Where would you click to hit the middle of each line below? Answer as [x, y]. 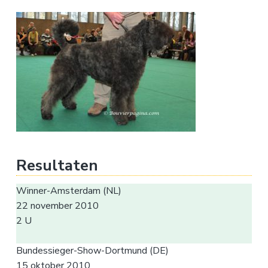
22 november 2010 [57, 205]
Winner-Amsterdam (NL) [68, 191]
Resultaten [57, 165]
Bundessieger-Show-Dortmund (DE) [92, 250]
